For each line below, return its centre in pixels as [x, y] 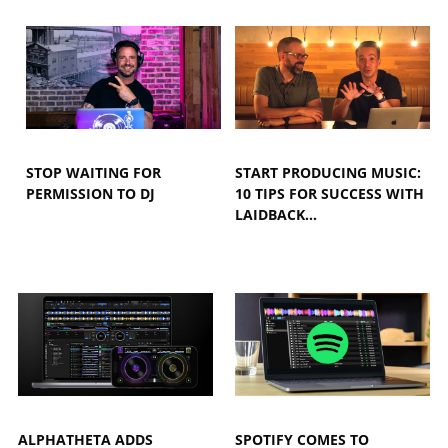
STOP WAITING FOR [94, 173]
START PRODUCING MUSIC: [328, 173]
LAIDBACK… [276, 215]
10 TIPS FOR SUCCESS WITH [330, 194]
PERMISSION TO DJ [91, 194]
